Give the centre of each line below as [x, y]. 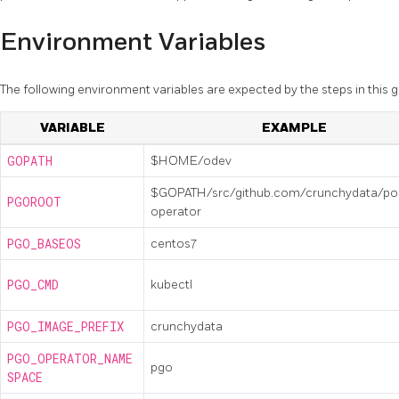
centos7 [174, 244]
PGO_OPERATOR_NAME [70, 359]
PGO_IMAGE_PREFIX [65, 327]
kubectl [171, 285]
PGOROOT [34, 203]
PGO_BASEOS [44, 244]
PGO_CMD [33, 285]
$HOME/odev [191, 161]
